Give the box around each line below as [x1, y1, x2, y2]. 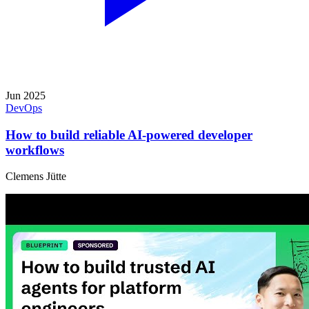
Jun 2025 [6, 89, 46, 101]
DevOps [6, 101, 42, 114]
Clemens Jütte [6, 170, 66, 183]
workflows [6, 142, 64, 157]
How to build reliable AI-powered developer [6, 127, 252, 142]
